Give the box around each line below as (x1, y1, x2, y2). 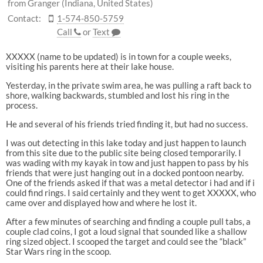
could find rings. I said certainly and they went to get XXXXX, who (5, 187, 256, 198)
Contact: (7, 12, 41, 23)
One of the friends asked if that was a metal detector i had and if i (5, 177, 255, 188)
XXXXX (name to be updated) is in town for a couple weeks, (5, 50, 231, 62)
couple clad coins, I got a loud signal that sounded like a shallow (5, 225, 247, 237)
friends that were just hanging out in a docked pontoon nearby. (5, 167, 244, 178)
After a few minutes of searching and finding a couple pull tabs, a (5, 215, 251, 227)
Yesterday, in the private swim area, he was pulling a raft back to (5, 79, 251, 90)
